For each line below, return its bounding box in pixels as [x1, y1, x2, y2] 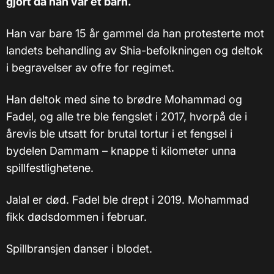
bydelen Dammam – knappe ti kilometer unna [6, 144, 236, 157]
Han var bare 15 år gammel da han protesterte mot [6, 26, 264, 40]
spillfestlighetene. [6, 161, 94, 174]
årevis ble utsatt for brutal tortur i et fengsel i [6, 127, 232, 140]
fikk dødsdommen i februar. [6, 210, 147, 223]
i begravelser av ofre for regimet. [6, 61, 174, 74]
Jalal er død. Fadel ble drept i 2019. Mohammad [6, 193, 249, 206]
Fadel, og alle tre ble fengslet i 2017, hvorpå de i [6, 109, 247, 123]
